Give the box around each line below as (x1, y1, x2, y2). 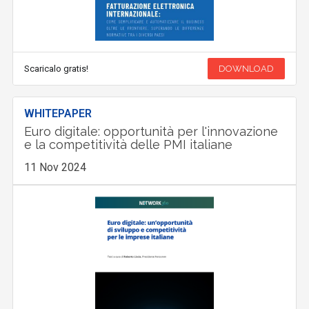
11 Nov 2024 (24, 161, 87, 175)
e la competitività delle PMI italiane (24, 137, 233, 152)
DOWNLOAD (218, 63, 274, 74)
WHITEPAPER (24, 107, 92, 121)
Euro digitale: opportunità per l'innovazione (24, 124, 279, 139)
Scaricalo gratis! (24, 63, 89, 74)
